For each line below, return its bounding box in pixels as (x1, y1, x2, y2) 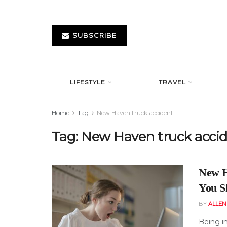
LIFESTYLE (70, 78, 106, 86)
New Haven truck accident (97, 109, 173, 117)
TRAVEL (159, 78, 186, 86)
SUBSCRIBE (70, 31, 117, 40)
